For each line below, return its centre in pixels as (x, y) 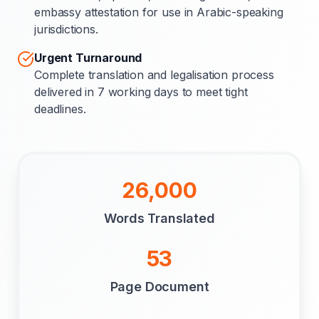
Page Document (159, 287)
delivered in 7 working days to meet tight (141, 92)
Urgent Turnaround (88, 58)
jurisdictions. (66, 29)
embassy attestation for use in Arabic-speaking (159, 12)
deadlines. (60, 109)
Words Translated (159, 218)
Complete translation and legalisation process (154, 75)
